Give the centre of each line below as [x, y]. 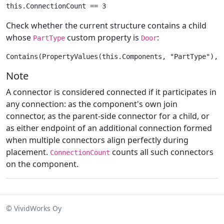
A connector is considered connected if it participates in [111, 92]
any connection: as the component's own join [92, 104]
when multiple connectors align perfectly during [97, 140]
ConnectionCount [80, 153]
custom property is [103, 38]
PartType [49, 38]
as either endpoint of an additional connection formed [109, 128]
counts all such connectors [162, 152]
